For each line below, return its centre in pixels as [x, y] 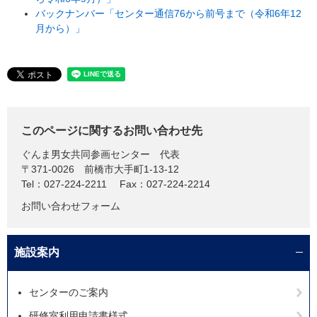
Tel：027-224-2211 [64, 184]
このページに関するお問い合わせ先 [112, 130]
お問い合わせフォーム [71, 206]
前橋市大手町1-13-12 [132, 169]
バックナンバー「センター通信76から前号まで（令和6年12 [168, 13]
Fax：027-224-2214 [165, 184]
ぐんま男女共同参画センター [86, 154]
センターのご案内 [69, 292]
